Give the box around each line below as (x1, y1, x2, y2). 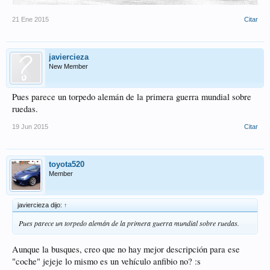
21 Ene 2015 (12, 16, 49, 24)
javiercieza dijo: (17, 201, 64, 209)
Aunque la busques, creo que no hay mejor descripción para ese (12, 243, 240, 255)
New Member (49, 63, 88, 71)
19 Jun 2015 (12, 123, 48, 131)
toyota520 (49, 160, 84, 169)
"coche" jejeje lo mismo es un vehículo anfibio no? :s (12, 255, 201, 267)
